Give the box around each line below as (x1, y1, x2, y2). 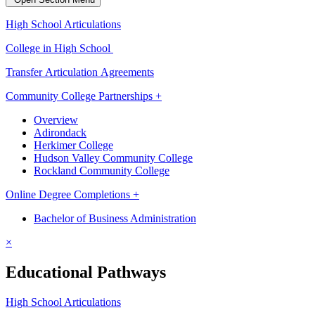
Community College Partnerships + (6, 90, 162, 103)
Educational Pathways (6, 262, 166, 281)
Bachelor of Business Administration (34, 212, 196, 225)
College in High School (6, 42, 113, 55)
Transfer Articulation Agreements (6, 66, 154, 79)
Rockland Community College (34, 165, 169, 177)
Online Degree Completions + (6, 188, 139, 201)
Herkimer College (34, 139, 113, 152)
